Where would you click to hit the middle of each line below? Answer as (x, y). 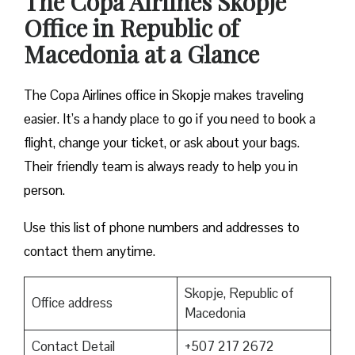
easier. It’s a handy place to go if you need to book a (170, 119)
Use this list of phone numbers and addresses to (162, 228)
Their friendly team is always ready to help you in (161, 167)
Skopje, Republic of (239, 294)
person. (44, 191)
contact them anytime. (90, 252)
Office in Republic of (131, 28)
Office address (72, 303)
